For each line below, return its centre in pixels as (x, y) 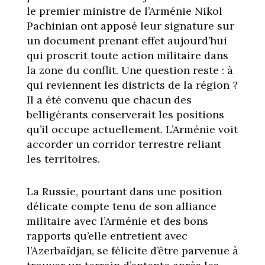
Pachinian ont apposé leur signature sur (130, 25)
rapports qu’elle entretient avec (107, 235)
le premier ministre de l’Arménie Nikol (124, 11)
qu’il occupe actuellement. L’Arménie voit (132, 129)
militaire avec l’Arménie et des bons (117, 221)
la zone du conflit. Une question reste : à (130, 70)
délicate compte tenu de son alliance (121, 206)
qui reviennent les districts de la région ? (132, 85)
